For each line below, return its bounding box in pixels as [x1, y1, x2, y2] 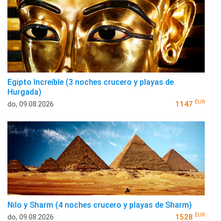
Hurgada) [7, 87, 41, 97]
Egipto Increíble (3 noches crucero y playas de [7, 77, 174, 87]
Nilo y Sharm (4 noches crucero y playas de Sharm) [7, 200, 192, 210]
